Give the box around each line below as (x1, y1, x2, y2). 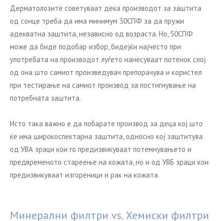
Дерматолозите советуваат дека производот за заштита (10, 3, 201, 13)
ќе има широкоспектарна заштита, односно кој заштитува (10, 132, 203, 141)
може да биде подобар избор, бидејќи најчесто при (10, 42, 181, 51)
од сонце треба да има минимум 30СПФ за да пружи (10, 16, 184, 26)
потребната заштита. (10, 93, 81, 103)
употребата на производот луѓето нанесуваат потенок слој (10, 55, 206, 64)
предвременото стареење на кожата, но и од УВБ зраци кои (10, 157, 209, 167)
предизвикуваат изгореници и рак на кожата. (10, 170, 159, 180)
